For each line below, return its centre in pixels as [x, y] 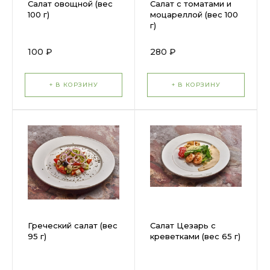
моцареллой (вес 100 [194, 14]
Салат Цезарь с [183, 225]
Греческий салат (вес [73, 225]
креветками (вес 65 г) [195, 236]
